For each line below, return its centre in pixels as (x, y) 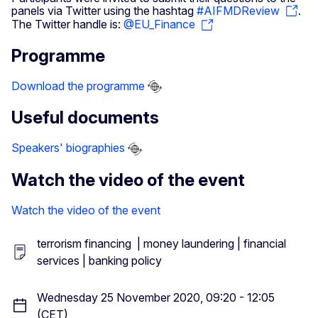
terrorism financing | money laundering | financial (161, 243)
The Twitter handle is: (67, 24)
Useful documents (85, 118)
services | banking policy (99, 260)
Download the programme (78, 86)
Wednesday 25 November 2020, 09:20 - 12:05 (156, 297)
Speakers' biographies (68, 148)
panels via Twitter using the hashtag (104, 10)
